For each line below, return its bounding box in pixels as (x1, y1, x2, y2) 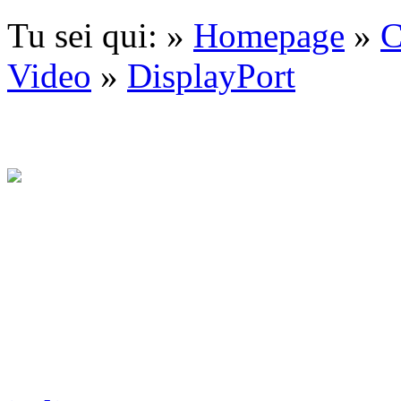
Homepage (193, 16, 345, 55)
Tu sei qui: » (7, 16, 193, 55)
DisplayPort (127, 56, 295, 96)
